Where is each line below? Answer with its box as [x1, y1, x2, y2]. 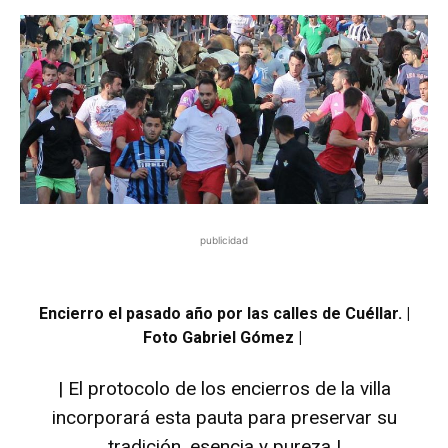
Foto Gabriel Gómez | [142, 327, 306, 347]
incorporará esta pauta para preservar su [51, 405, 397, 429]
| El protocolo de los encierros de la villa [57, 376, 391, 400]
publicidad [200, 233, 248, 246]
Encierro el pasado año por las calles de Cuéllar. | [38, 303, 410, 323]
